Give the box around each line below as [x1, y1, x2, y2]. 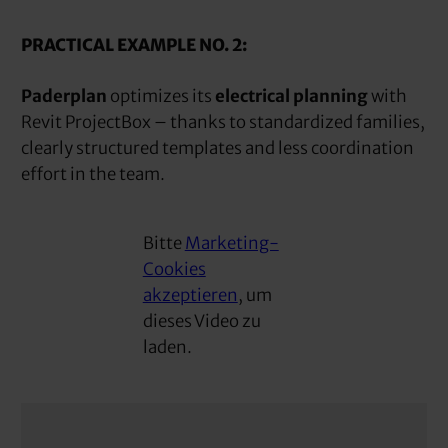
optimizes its [107, 84, 216, 107]
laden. [142, 336, 192, 359]
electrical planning [215, 84, 372, 107]
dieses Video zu [142, 310, 261, 333]
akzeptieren [142, 284, 238, 307]
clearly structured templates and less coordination [21, 136, 415, 159]
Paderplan [21, 84, 108, 107]
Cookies [142, 258, 206, 281]
